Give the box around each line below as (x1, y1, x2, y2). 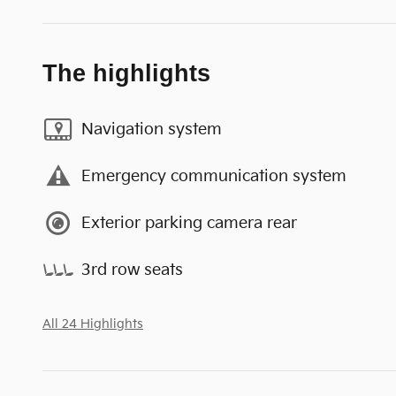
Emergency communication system (81, 166, 346, 186)
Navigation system (81, 119, 222, 139)
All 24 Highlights (42, 317, 143, 332)
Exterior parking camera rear (81, 213, 297, 232)
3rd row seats (81, 260, 183, 279)
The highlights (42, 60, 210, 88)
